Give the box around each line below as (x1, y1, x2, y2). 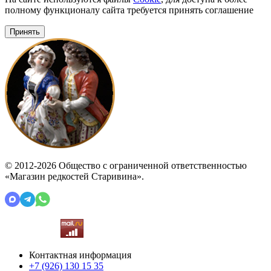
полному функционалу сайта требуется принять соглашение (5, 4, 253, 15)
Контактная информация (29, 249, 131, 260)
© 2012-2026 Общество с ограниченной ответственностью (5, 160, 247, 171)
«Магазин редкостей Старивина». (5, 171, 144, 181)
